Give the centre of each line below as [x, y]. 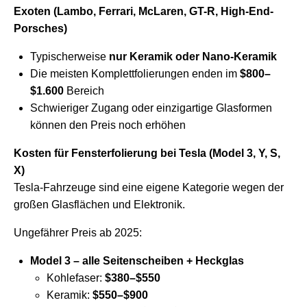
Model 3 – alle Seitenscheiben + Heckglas [137, 261]
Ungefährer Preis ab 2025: [78, 233]
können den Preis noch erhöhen [108, 125]
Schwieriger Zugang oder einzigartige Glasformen [151, 108]
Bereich [84, 91]
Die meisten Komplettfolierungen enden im [135, 74]
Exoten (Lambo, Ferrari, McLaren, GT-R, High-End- [144, 12]
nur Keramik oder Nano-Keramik [193, 57]
